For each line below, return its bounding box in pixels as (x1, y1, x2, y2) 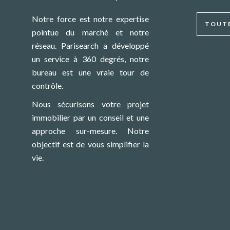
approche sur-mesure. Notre (32, 126, 149, 136)
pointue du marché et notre (32, 27, 149, 37)
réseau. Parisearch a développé (32, 41, 149, 50)
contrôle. (32, 81, 63, 90)
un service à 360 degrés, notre (32, 54, 149, 64)
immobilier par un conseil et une (32, 112, 149, 122)
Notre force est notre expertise (32, 14, 149, 24)
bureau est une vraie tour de (32, 67, 149, 77)
